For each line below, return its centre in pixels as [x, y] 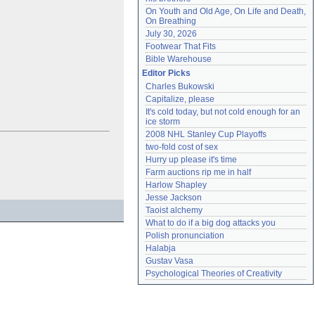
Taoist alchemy [174, 210]
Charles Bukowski [180, 86]
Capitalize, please [180, 99]
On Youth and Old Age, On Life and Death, [226, 11]
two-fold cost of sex [182, 147]
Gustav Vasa [169, 261]
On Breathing [171, 21]
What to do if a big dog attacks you [211, 223]
